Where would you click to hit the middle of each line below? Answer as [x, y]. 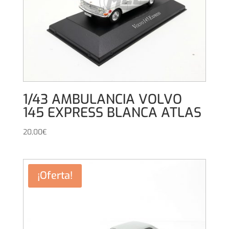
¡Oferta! [55, 175]
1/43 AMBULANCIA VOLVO [102, 99]
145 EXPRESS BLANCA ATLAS [112, 112]
